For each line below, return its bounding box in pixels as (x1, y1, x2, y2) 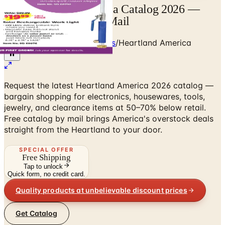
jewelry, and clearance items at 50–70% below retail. (4, 102, 206, 113)
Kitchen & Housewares (30, 37, 116, 48)
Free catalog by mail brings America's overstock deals (4, 113, 213, 124)
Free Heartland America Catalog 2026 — (4, 2, 200, 16)
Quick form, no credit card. (8, 170, 85, 178)
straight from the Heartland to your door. (4, 124, 162, 135)
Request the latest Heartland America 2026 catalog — (4, 80, 213, 90)
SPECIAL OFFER (19, 146, 74, 153)
